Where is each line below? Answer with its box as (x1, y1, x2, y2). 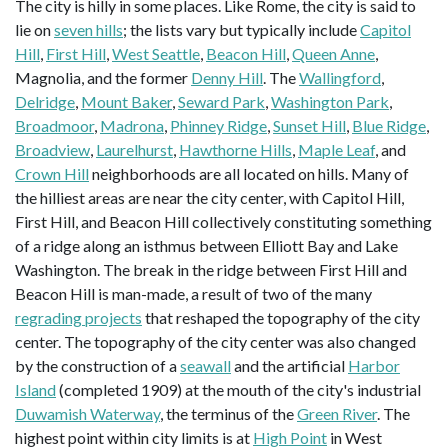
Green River (297, 404, 377, 424)
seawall (180, 356, 231, 376)
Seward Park (178, 92, 265, 112)
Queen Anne (292, 44, 375, 64)
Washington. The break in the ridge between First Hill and (15, 260, 407, 280)
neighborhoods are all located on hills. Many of (89, 164, 409, 184)
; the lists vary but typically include (123, 20, 360, 40)
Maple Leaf (298, 140, 375, 160)
